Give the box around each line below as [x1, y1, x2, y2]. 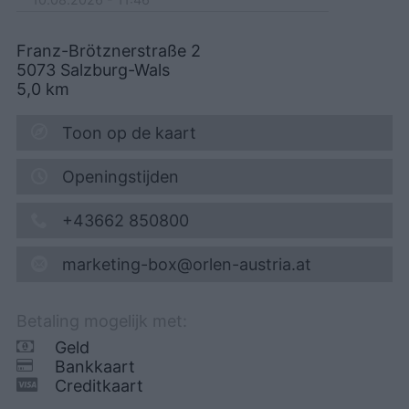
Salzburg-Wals [60, 59, 170, 79]
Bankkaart [55, 356, 135, 376]
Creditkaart [55, 375, 143, 395]
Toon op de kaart [62, 122, 196, 142]
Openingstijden [62, 166, 179, 186]
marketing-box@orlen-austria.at [62, 254, 311, 274]
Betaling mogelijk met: [16, 310, 187, 330]
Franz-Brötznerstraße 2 [16, 40, 201, 60]
